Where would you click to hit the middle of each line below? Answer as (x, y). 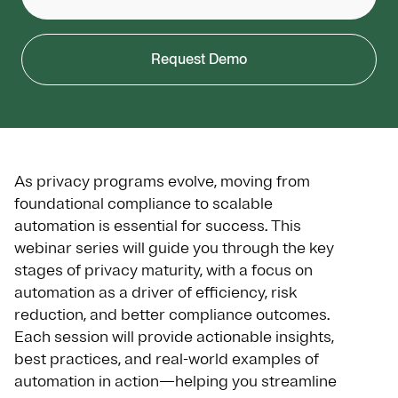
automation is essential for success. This (158, 225)
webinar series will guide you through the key (174, 247)
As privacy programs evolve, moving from (162, 181)
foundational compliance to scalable (143, 203)
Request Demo (199, 59)
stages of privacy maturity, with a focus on (163, 270)
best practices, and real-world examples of (167, 358)
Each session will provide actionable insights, (174, 336)
